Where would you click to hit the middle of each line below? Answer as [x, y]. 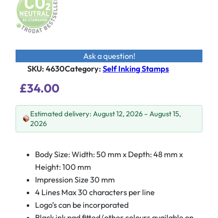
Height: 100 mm [63, 167]
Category [82, 69]
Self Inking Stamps [136, 69]
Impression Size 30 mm [75, 180]
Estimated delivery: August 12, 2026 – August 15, [105, 114]
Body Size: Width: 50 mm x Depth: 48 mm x [109, 154]
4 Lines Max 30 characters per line [95, 192]
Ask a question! [109, 56]
